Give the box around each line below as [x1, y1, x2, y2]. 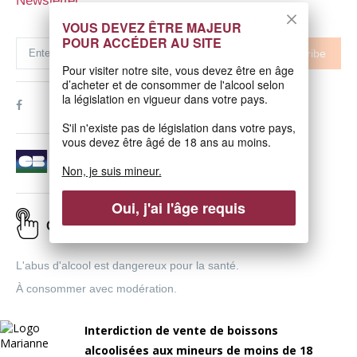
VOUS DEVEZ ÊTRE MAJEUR [61, 18, 241, 37]
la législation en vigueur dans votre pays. [61, 90, 268, 107]
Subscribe [276, 46, 326, 60]
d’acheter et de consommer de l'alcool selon [61, 76, 284, 92]
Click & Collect [46, 219, 135, 233]
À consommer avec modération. [16, 282, 177, 296]
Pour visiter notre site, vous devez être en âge [61, 61, 294, 78]
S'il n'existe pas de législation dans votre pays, [61, 119, 296, 135]
